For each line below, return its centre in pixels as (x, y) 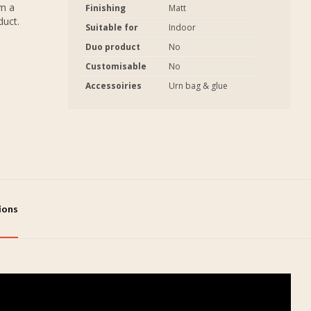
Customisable (116, 66)
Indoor (182, 27)
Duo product (113, 47)
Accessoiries (114, 86)
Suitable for (112, 27)
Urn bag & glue (198, 86)
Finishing (106, 8)
